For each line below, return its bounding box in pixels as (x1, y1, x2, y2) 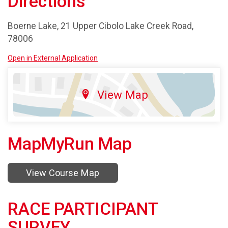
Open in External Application (8, 54, 98, 63)
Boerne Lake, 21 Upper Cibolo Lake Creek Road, (8, 20, 193, 31)
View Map (97, 88, 148, 102)
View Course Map (26, 167, 100, 179)
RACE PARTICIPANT (8, 199, 158, 219)
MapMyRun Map (8, 134, 132, 154)
